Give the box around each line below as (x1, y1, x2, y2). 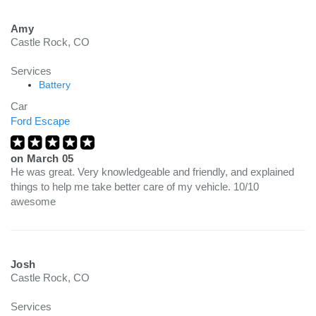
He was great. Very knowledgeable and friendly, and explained (11, 166, 294, 178)
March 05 (26, 152, 74, 164)
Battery (39, 79, 71, 90)
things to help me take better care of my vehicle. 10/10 (11, 181, 259, 193)
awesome (11, 195, 56, 207)
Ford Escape (11, 115, 70, 127)
